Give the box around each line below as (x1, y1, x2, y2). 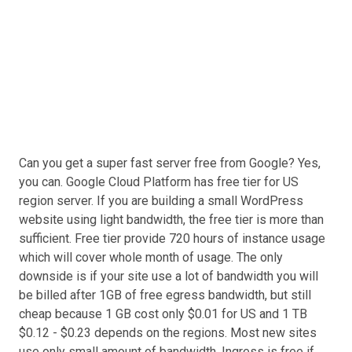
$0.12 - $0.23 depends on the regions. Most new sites (19, 325, 317, 340)
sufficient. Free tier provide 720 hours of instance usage (19, 231, 325, 246)
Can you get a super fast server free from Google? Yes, (19, 156, 321, 170)
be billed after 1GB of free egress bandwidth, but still (19, 288, 311, 302)
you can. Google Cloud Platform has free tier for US (19, 174, 299, 189)
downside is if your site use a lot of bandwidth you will (19, 269, 318, 284)
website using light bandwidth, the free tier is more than (19, 212, 324, 227)
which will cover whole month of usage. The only (19, 250, 283, 265)
